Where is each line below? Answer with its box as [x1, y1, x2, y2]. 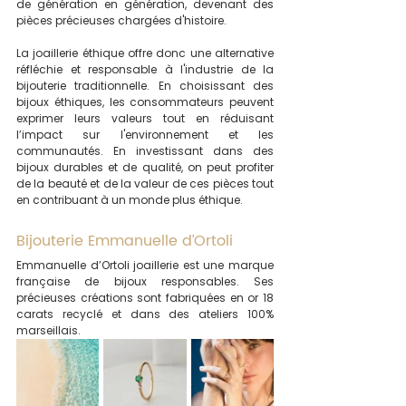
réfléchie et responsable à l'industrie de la [16, 61, 274, 77]
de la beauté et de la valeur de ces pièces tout [16, 175, 274, 191]
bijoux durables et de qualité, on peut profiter [16, 159, 274, 175]
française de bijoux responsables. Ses [16, 273, 274, 289]
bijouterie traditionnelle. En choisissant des [16, 77, 274, 93]
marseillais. [16, 322, 83, 338]
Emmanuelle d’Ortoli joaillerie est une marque [16, 256, 274, 273]
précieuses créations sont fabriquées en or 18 [16, 289, 274, 305]
